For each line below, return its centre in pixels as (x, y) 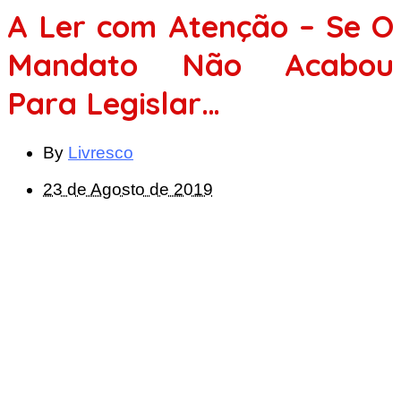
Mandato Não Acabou (200, 64)
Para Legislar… (114, 103)
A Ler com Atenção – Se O (200, 26)
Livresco (101, 152)
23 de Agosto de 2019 (128, 189)
